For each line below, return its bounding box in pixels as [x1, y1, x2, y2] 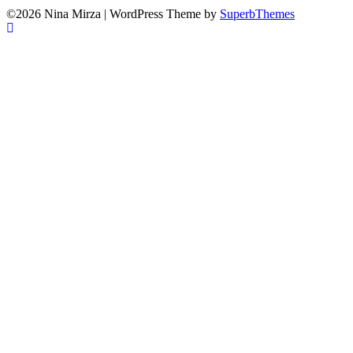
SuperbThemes [220, 7, 295, 21]
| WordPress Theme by [104, 7, 220, 21]
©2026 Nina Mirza [6, 7, 104, 21]
